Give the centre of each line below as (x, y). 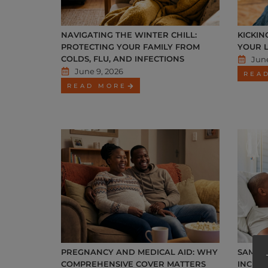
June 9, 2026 (99, 71)
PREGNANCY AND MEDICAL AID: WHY (139, 252)
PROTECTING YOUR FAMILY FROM (130, 47)
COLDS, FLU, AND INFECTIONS (123, 59)
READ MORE (97, 86)
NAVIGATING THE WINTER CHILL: (129, 35)
